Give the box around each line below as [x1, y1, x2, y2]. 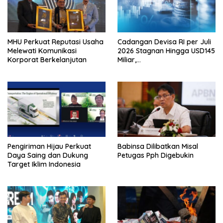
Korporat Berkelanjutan [7, 55, 87, 64]
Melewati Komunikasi [7, 46, 77, 55]
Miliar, [117, 55, 136, 64]
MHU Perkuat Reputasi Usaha [7, 37, 104, 46]
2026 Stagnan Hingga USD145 [117, 46, 215, 55]
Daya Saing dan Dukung [7, 150, 88, 160]
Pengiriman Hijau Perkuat [7, 141, 91, 151]
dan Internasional [117, 82, 175, 91]
